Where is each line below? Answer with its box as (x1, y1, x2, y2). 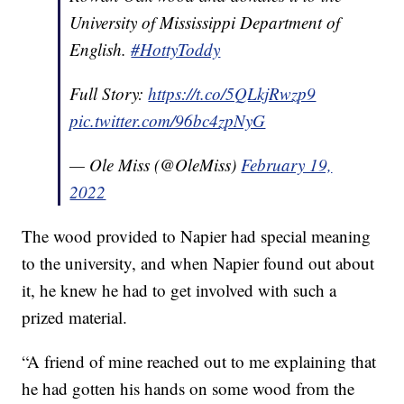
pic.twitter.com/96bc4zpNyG (69, 109, 266, 133)
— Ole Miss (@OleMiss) (69, 153, 242, 177)
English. (69, 38, 132, 61)
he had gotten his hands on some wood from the (22, 377, 355, 400)
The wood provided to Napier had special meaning (22, 225, 372, 248)
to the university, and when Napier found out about (22, 252, 375, 275)
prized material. (22, 306, 128, 329)
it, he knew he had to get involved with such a (22, 279, 337, 302)
